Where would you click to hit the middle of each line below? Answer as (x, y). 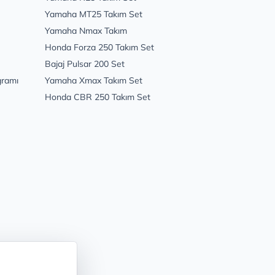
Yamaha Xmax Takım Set (94, 81)
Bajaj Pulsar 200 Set (85, 64)
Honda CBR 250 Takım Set (98, 97)
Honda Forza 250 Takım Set (99, 48)
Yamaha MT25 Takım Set (94, 14)
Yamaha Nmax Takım (86, 31)
